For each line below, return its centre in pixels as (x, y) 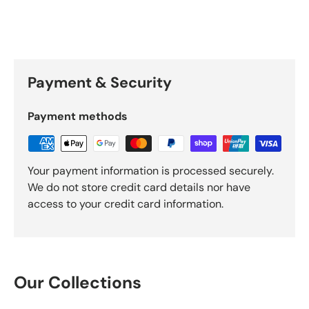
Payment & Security (100, 83)
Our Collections (78, 282)
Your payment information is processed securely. (151, 171)
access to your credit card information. (126, 204)
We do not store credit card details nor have (139, 188)
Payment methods (78, 117)
